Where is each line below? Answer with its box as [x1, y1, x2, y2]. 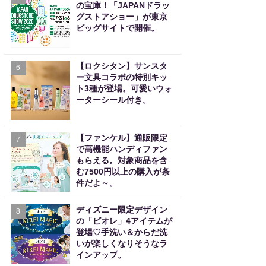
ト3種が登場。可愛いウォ [76, 84, 172, 93]
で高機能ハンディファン [76, 144, 167, 154]
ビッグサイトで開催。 [76, 23, 159, 33]
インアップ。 [76, 250, 126, 259]
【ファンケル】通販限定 [76, 133, 167, 142]
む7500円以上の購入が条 [76, 167, 170, 176]
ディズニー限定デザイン [76, 205, 167, 214]
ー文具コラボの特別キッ [76, 72, 167, 82]
